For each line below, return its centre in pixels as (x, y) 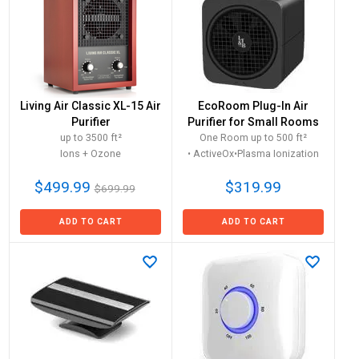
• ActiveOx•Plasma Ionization (253, 153)
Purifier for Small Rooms (253, 122)
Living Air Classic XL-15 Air (91, 106)
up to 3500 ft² (91, 137)
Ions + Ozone (91, 153)
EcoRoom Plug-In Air (253, 106)
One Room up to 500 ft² (253, 137)
